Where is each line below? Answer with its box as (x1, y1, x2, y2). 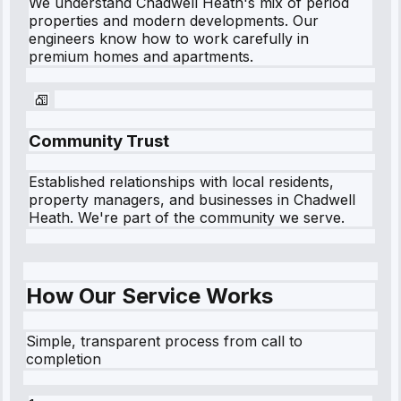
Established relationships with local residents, (29, 173, 334, 192)
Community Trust (29, 130, 169, 151)
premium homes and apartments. (29, 47, 253, 65)
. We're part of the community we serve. (70, 209, 345, 227)
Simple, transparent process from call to (26, 332, 303, 351)
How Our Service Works (26, 283, 273, 310)
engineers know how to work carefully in (29, 30, 309, 47)
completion (26, 350, 101, 369)
